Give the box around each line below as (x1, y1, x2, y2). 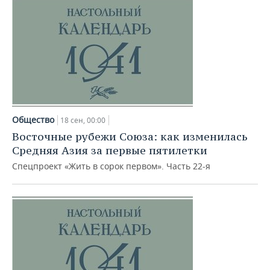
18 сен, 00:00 (60, 115, 105, 125)
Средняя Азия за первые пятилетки (12, 143, 207, 157)
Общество (12, 114, 54, 125)
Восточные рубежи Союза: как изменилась (12, 130, 248, 143)
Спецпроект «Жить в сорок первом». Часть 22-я (12, 160, 210, 172)
